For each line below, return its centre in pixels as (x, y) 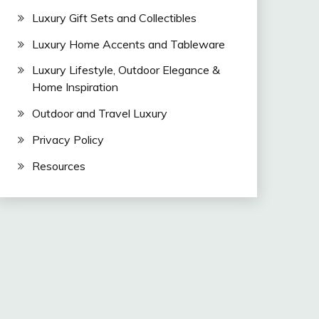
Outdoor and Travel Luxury (99, 114)
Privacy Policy (68, 139)
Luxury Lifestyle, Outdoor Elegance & (126, 70)
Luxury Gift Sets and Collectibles (114, 17)
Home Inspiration (75, 87)
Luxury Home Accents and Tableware (128, 44)
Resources (58, 166)
